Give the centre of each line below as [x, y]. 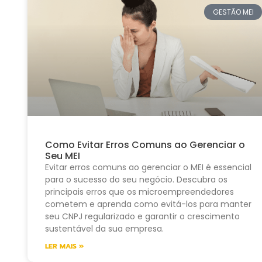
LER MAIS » [64, 246]
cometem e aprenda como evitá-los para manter [148, 204]
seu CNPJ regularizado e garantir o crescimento [142, 216]
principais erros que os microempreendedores [139, 192]
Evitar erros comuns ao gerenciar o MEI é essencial [148, 167]
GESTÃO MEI [233, 12]
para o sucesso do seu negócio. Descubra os [136, 179]
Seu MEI [63, 156]
